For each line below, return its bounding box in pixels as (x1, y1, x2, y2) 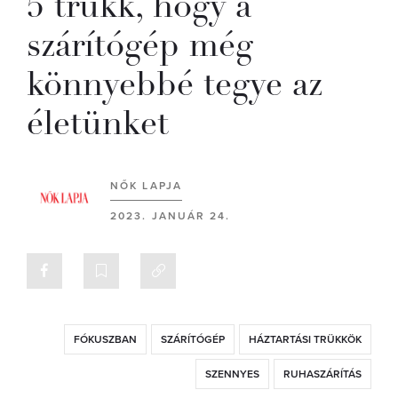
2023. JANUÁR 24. (110, 210, 231, 222)
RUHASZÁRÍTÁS (283, 368, 362, 380)
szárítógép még (27, 23, 253, 67)
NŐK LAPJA (110, 179, 182, 192)
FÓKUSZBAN (74, 333, 137, 346)
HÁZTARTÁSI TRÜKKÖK (249, 333, 362, 346)
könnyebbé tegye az (27, 62, 322, 106)
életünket (27, 101, 169, 145)
